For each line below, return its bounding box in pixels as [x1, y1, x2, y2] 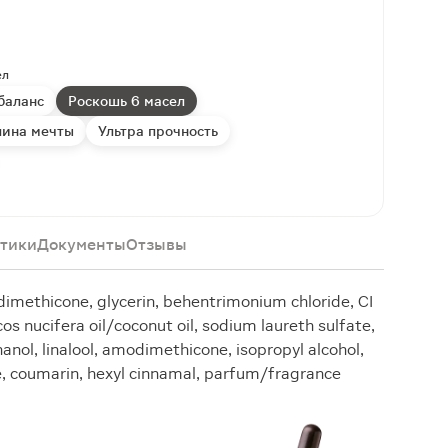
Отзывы [126, 235, 187, 254]
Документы [37, 235, 126, 254]
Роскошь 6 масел [68, 93, 185, 109]
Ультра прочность [98, 123, 218, 139]
